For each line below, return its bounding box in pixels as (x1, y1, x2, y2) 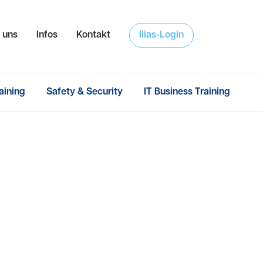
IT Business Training (143, 87, 230, 97)
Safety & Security (46, 87, 123, 97)
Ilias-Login (139, 31, 184, 40)
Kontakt (76, 31, 110, 40)
